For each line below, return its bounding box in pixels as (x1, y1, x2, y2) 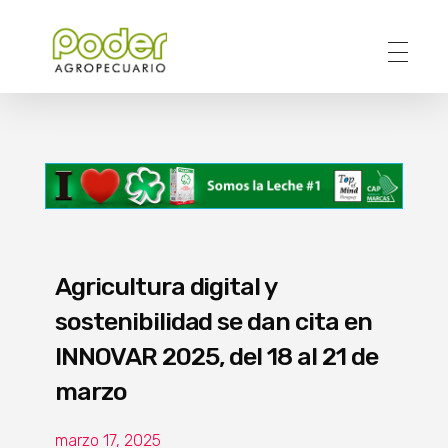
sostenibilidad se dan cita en (55, 306, 372, 336)
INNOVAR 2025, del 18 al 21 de (55, 341, 378, 371)
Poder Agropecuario (59, 71, 84, 99)
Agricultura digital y (55, 271, 277, 301)
